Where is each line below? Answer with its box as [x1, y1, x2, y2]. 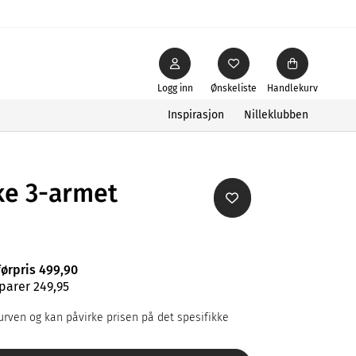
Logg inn [157, 82, 193, 94]
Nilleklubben [244, 107, 308, 122]
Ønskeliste [211, 82, 257, 94]
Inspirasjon [168, 107, 224, 122]
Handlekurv [267, 82, 318, 94]
